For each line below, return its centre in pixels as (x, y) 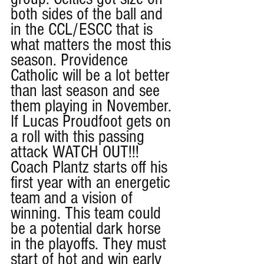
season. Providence (71, 60)
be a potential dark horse (88, 228)
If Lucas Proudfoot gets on (93, 121)
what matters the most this (93, 44)
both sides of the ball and (89, 14)
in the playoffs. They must (90, 244)
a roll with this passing (80, 136)
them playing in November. (93, 106)
